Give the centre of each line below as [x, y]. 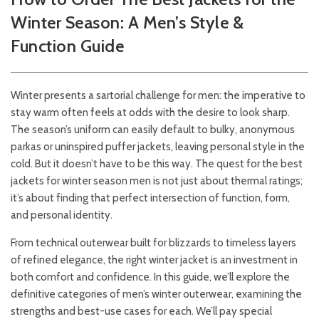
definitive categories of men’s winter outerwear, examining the [156, 294]
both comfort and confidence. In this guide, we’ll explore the [150, 277]
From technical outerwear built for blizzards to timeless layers [153, 243]
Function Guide [67, 46]
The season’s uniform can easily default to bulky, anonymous [153, 130]
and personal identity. [62, 215]
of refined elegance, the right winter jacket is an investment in [154, 260]
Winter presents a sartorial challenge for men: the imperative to [158, 95]
